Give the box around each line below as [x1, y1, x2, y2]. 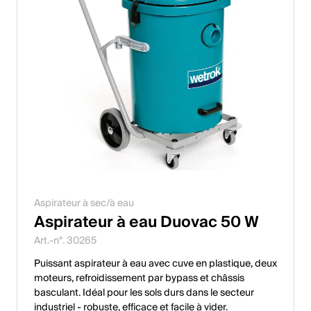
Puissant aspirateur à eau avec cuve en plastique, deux [34, 255, 277, 272]
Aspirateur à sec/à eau [34, 194, 134, 212]
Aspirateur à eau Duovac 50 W [34, 208, 259, 235]
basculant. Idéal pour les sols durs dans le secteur [34, 284, 254, 301]
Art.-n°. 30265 [34, 232, 96, 249]
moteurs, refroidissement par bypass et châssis [34, 269, 244, 287]
